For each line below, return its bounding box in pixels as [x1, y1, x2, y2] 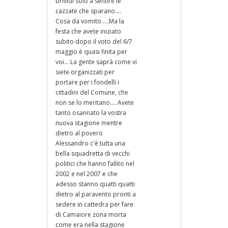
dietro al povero [55, 129, 103, 137]
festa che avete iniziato [55, 27, 121, 36]
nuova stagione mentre [55, 119, 122, 127]
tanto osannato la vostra [55, 108, 126, 117]
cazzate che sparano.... [55, 7, 121, 15]
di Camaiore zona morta [55, 210, 126, 219]
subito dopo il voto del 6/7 [55, 37, 132, 46]
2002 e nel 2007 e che [55, 169, 118, 178]
